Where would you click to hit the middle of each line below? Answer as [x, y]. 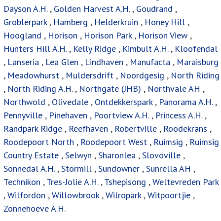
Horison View [163, 35]
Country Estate [31, 155]
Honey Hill [165, 22]
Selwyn [78, 155]
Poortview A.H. [123, 115]
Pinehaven [68, 115]
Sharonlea [117, 155]
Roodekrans [185, 128]
